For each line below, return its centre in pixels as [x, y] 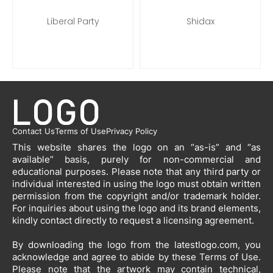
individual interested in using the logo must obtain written [136, 184]
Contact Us [34, 131]
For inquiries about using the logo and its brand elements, [136, 208]
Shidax [200, 21]
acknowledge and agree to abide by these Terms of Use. [136, 257]
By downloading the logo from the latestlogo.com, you [136, 245]
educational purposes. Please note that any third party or [136, 172]
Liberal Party [73, 21]
